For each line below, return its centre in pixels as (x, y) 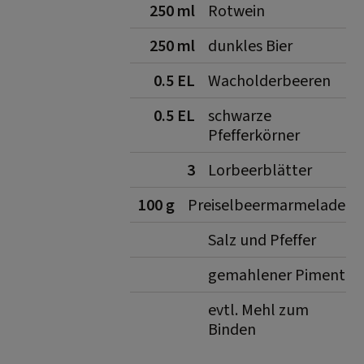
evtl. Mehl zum (258, 310)
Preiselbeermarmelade (266, 206)
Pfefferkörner (254, 136)
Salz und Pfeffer (262, 240)
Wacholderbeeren (269, 81)
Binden (232, 330)
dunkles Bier (250, 46)
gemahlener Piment (277, 275)
